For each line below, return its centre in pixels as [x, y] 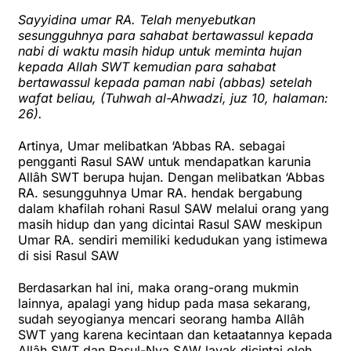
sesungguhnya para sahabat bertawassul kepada [166, 36]
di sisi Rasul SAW [69, 256]
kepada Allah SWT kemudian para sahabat [147, 67]
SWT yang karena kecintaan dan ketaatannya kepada [175, 335]
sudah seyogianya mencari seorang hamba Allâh [161, 319]
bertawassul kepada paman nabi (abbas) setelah [165, 83]
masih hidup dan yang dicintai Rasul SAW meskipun [170, 224]
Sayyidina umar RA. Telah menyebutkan [137, 20]
